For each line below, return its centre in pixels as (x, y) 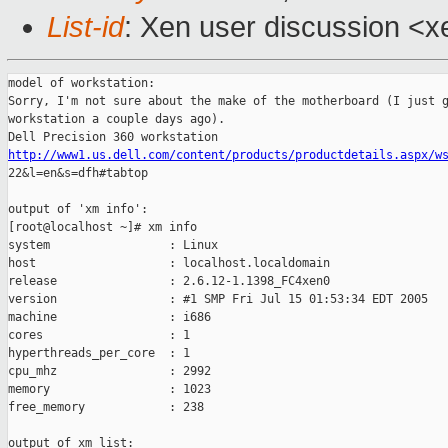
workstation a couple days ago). (116, 119)
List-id (85, 27)
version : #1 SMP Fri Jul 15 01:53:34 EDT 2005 (218, 299)
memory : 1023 (109, 389)
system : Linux (113, 245)
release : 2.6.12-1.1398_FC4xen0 (169, 281)
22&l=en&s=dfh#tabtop (78, 173)
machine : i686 (109, 317)
